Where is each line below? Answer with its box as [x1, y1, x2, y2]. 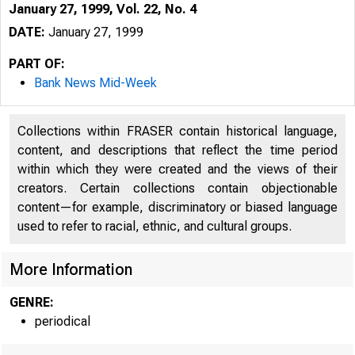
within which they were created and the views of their [17, 162, 338, 177]
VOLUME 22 [183, 224, 350, 255]
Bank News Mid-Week [34, 75, 157, 90]
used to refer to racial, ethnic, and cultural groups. [17, 219, 292, 234]
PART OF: [9, 56, 65, 71]
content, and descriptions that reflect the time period [17, 143, 338, 158]
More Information [10, 260, 132, 279]
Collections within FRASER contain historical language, [17, 124, 338, 139]
